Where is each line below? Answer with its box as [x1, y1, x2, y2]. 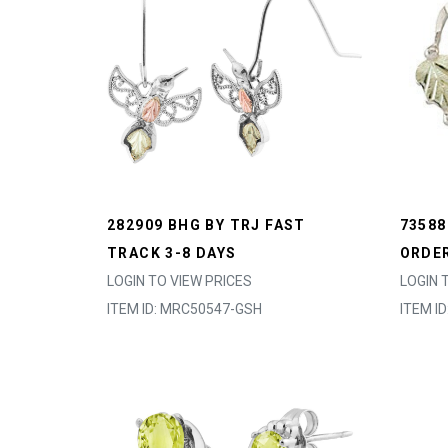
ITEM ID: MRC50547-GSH [107, 301, 262, 317]
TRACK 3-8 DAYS [107, 245, 237, 261]
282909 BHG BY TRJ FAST [107, 217, 306, 233]
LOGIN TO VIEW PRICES [107, 273, 252, 289]
